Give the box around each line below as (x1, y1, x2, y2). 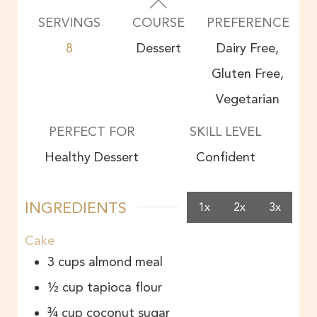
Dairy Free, (217, 40, 279, 56)
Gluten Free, (212, 66, 284, 81)
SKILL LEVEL (190, 124, 261, 139)
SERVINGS (38, 15, 100, 30)
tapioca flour (87, 279, 166, 296)
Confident (195, 149, 255, 165)
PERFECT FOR (48, 124, 135, 139)
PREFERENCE (207, 15, 289, 30)
